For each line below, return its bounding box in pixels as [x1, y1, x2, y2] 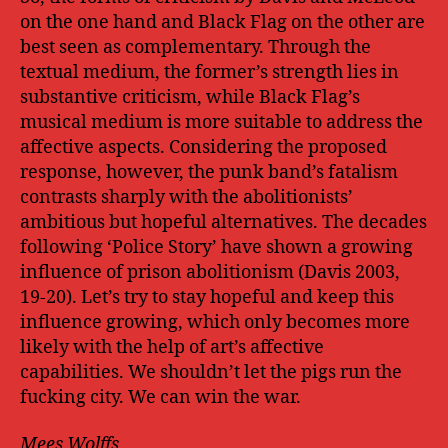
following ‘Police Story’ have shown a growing [20, 235, 413, 259]
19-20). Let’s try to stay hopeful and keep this [20, 285, 394, 309]
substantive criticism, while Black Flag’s [20, 85, 360, 109]
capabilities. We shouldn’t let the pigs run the [20, 360, 402, 384]
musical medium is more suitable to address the [20, 110, 423, 134]
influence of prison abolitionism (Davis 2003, [20, 260, 400, 284]
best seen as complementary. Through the [20, 35, 371, 59]
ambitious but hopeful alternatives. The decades [20, 210, 427, 234]
